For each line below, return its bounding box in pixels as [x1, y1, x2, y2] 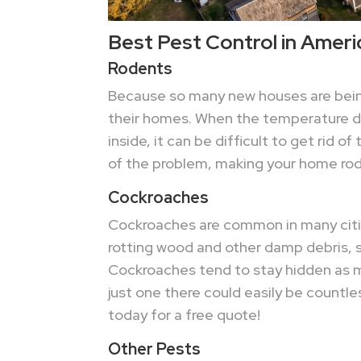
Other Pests [108, 338, 201, 359]
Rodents [108, 57, 173, 79]
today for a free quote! [108, 305, 261, 324]
